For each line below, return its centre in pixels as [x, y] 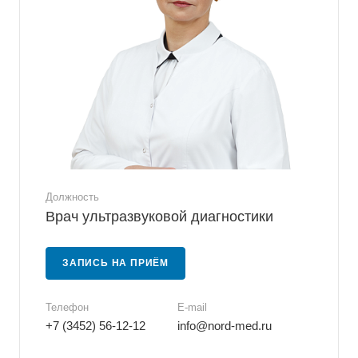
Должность [72, 197]
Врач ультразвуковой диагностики [159, 217]
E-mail [192, 307]
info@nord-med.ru [225, 326]
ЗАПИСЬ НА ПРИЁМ [115, 263]
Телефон [67, 307]
